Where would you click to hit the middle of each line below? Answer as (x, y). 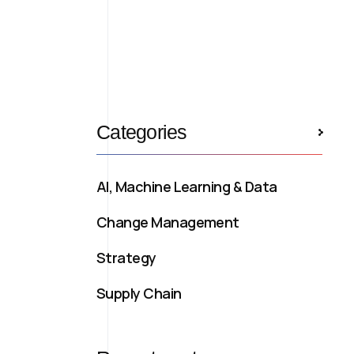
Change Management (168, 222)
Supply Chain (139, 293)
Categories (142, 132)
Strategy (126, 258)
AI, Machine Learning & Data (187, 186)
